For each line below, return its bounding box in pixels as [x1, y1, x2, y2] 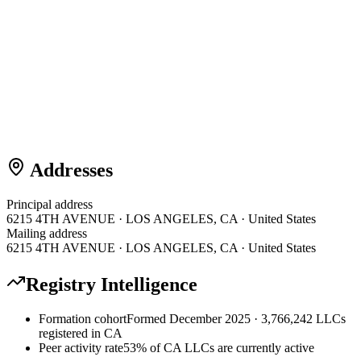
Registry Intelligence [26, 273, 197, 295]
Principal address [6, 197, 93, 211]
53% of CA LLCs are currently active [123, 340, 314, 355]
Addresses [26, 159, 113, 180]
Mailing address [6, 226, 87, 240]
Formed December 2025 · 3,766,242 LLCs [127, 311, 346, 326]
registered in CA [39, 326, 122, 340]
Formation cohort [39, 311, 127, 326]
